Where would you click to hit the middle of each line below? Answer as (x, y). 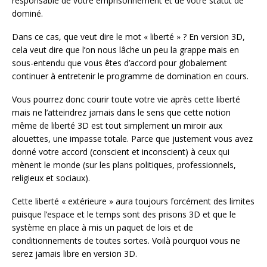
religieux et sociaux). (51, 178)
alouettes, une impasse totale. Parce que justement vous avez (132, 138)
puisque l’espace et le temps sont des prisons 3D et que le (124, 214)
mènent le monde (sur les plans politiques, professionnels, (124, 164)
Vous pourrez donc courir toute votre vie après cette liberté (126, 99)
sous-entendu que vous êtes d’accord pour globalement (119, 63)
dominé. (27, 14)
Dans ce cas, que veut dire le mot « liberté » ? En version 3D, (128, 36)
